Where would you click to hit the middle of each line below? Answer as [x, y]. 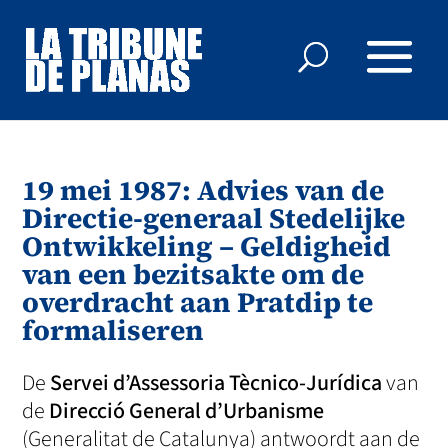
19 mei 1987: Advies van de [203, 190]
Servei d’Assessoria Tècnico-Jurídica [216, 383]
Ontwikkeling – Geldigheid [207, 246]
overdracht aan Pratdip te [198, 302]
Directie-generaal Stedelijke [214, 218]
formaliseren [113, 330]
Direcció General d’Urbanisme [187, 411]
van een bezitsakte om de [193, 274]
